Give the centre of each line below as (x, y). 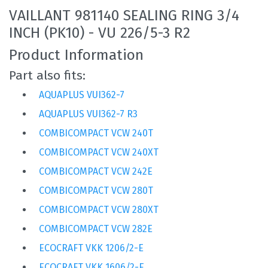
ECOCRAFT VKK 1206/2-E (91, 248)
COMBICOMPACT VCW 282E (96, 229)
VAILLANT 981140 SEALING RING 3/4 (124, 15)
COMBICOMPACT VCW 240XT (99, 152)
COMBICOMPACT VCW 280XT (99, 209)
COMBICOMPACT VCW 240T (96, 133)
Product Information (76, 54)
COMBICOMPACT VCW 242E (96, 171)
